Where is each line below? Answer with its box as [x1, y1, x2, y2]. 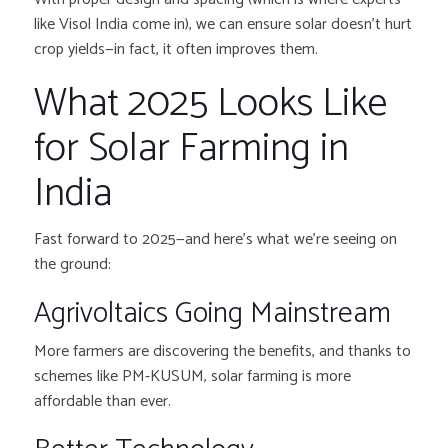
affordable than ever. [34, 388, 172, 416]
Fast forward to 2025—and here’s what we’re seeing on [34, 226, 398, 254]
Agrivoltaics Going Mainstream [34, 290, 392, 339]
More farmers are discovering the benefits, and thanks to [34, 338, 412, 366]
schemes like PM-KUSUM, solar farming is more [34, 363, 352, 391]
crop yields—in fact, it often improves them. [34, 36, 323, 64]
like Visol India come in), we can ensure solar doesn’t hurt [34, 11, 413, 39]
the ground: [34, 251, 112, 279]
